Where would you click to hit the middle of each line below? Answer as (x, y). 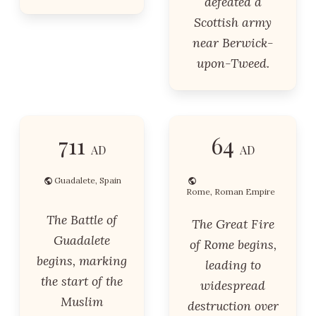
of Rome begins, (233, 244)
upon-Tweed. (233, 63)
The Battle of (82, 220)
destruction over (233, 306)
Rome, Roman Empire (231, 192)
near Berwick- (233, 43)
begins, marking (82, 261)
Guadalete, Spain (87, 180)
